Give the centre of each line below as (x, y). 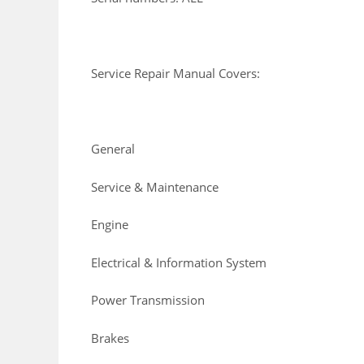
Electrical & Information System (179, 262)
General (113, 149)
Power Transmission (148, 300)
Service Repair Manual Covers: (175, 74)
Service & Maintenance (155, 186)
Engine (110, 225)
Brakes (110, 338)
